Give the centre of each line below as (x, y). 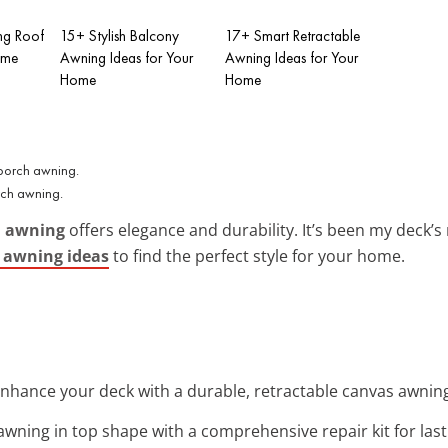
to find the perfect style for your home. (257, 255)
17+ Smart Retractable (292, 35)
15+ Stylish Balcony (119, 35)
